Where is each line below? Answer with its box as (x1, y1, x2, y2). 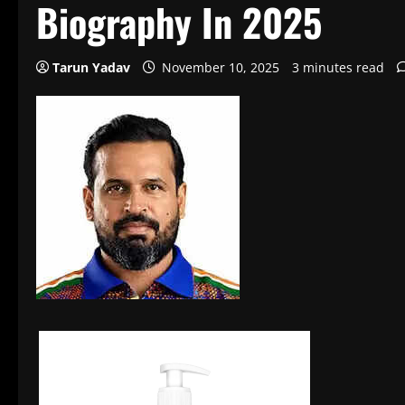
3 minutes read (292, 59, 384, 76)
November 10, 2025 (158, 59, 283, 76)
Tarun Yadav (52, 59, 130, 76)
